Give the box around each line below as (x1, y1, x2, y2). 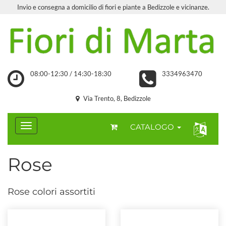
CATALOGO (130, 122, 176, 132)
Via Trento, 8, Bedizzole (81, 94, 151, 102)
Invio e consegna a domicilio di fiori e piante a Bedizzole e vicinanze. (17, 3, 209, 11)
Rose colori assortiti (8, 186, 95, 197)
